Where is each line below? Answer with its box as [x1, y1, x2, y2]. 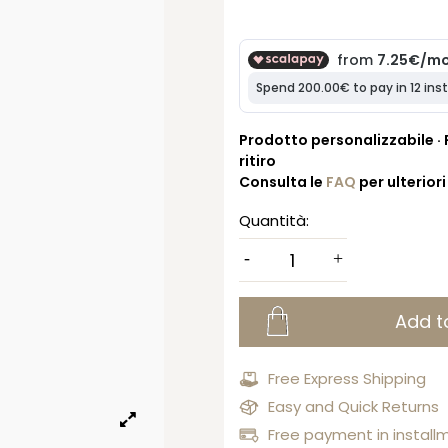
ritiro [239, 150, 276, 171]
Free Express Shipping [268, 367, 426, 389]
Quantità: [238, 210, 309, 232]
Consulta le [239, 171, 326, 192]
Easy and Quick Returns [268, 395, 439, 417]
